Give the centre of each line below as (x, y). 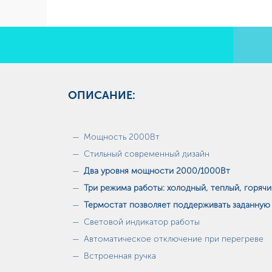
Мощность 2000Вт (122, 137)
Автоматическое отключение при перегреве (174, 239)
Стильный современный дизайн (147, 154)
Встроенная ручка (120, 256)
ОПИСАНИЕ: (102, 95)
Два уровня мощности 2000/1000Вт (157, 171)
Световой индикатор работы (142, 222)
